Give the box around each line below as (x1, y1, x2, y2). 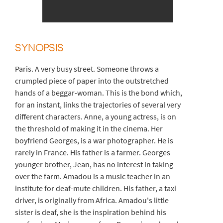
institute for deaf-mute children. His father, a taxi (15, 183, 177, 193)
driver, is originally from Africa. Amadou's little (15, 195, 169, 205)
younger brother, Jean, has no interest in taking (15, 159, 174, 169)
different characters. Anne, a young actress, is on (15, 111, 177, 121)
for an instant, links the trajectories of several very (15, 99, 181, 110)
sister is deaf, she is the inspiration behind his (15, 207, 167, 217)
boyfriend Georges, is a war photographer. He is (15, 135, 174, 145)
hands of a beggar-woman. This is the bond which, (15, 87, 183, 98)
